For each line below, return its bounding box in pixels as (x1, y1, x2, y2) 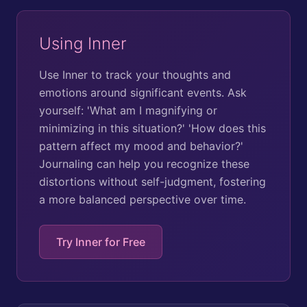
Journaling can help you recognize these (39, 156, 249, 171)
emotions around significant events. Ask (39, 85, 247, 99)
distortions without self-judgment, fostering (39, 174, 266, 188)
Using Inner (39, 33, 127, 53)
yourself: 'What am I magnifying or (39, 103, 217, 117)
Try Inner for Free (56, 234, 145, 249)
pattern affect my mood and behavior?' (39, 138, 243, 153)
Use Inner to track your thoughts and (39, 67, 231, 82)
